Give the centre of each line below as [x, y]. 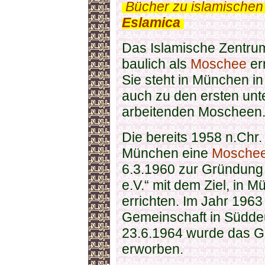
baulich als [156, 64]
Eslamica [151, 22]
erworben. [153, 249]
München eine [167, 153]
